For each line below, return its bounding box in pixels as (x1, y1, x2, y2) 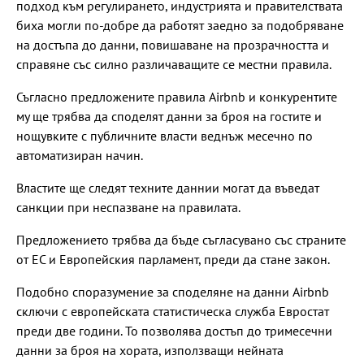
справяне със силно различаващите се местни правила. (16, 55, 334, 72)
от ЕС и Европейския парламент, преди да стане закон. (16, 250, 332, 267)
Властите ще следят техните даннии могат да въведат (16, 179, 319, 196)
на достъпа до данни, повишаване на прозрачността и (16, 36, 329, 53)
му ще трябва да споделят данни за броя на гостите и (16, 107, 322, 124)
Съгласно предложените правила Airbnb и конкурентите (16, 88, 337, 105)
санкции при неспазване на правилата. (16, 198, 243, 215)
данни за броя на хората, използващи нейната (16, 341, 284, 358)
